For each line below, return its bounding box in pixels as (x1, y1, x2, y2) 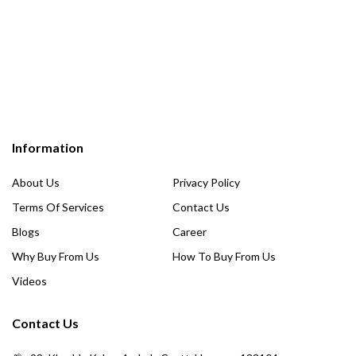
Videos (12, 273, 47, 288)
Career (172, 224, 207, 238)
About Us (12, 175, 60, 189)
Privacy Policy (172, 175, 240, 189)
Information (12, 139, 83, 155)
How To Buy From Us (172, 249, 276, 263)
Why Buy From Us (12, 249, 99, 263)
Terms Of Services (12, 199, 104, 214)
